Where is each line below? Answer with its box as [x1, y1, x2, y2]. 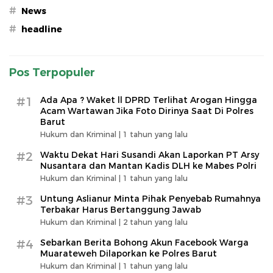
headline [21, 24, 62, 35]
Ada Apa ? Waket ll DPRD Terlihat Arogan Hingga [40, 94, 257, 105]
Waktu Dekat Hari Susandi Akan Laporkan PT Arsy [40, 149, 259, 160]
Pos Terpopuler [9, 66, 95, 79]
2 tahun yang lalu [123, 218, 188, 227]
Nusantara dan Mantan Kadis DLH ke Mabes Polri [40, 160, 257, 171]
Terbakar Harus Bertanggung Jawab [40, 204, 201, 215]
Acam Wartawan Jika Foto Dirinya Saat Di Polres [40, 105, 253, 116]
